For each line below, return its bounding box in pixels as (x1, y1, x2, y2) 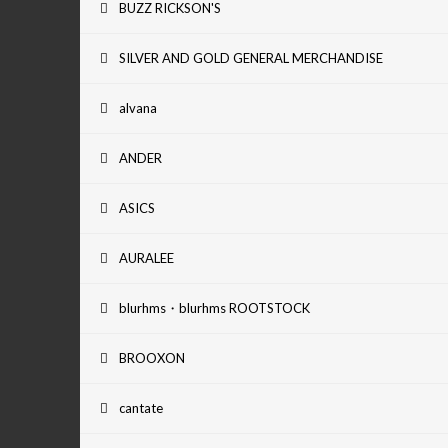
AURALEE (119, 249, 174, 266)
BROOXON (119, 349, 185, 366)
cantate (119, 399, 163, 416)
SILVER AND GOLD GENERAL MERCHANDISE (119, 49, 383, 66)
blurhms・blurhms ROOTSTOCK (119, 299, 310, 316)
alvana (119, 99, 157, 116)
